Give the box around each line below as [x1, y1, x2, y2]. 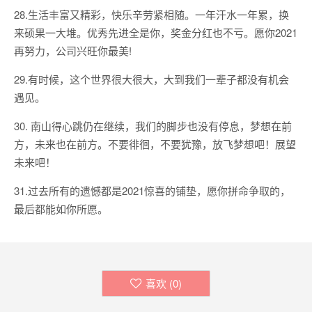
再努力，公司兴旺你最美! [14, 43, 132, 58]
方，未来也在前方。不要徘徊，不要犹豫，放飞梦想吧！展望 [14, 136, 296, 151]
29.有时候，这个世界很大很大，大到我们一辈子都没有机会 [14, 72, 289, 86]
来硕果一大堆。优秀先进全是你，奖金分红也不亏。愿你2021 [14, 25, 297, 40]
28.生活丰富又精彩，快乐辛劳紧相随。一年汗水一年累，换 [14, 7, 289, 22]
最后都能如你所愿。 [14, 201, 108, 216]
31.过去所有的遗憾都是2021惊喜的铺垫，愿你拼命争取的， [14, 183, 290, 198]
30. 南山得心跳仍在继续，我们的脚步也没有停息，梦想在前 [14, 118, 292, 133]
